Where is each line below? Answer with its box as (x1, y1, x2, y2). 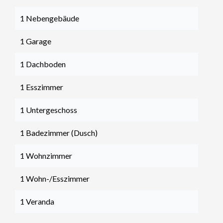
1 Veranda (20, 197, 54, 206)
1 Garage (20, 36, 51, 46)
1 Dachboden (20, 59, 66, 69)
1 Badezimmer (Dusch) (20, 128, 98, 137)
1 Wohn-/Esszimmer (20, 174, 90, 183)
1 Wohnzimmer (20, 151, 72, 160)
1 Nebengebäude (20, 13, 79, 23)
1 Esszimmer (20, 82, 63, 92)
